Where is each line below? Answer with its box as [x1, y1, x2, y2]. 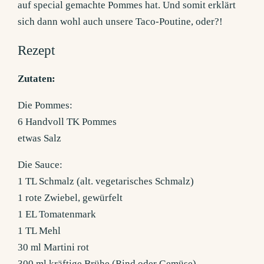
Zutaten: [18, 73, 56, 85]
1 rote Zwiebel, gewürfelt [18, 192, 123, 204]
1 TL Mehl [18, 225, 61, 237]
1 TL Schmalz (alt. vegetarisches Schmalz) [18, 176, 194, 187]
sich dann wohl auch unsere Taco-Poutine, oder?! [18, 16, 223, 28]
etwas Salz [18, 133, 62, 144]
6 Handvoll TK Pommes [18, 116, 117, 128]
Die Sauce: [18, 159, 63, 171]
